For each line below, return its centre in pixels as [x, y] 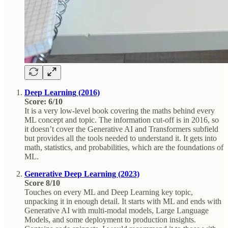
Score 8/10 [42, 183]
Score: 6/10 [44, 101]
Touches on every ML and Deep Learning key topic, [109, 192]
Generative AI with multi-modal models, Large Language [117, 210]
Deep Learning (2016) [62, 92]
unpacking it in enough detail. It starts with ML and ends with [123, 201]
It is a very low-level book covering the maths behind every [120, 110]
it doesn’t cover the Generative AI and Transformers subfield [121, 129]
